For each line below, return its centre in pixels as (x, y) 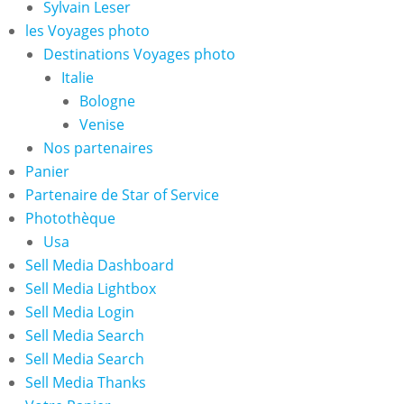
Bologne (108, 101)
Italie (78, 78)
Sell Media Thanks (86, 382)
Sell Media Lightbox (91, 289)
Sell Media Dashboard (100, 265)
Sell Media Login (80, 312)
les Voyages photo (88, 31)
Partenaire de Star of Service (123, 195)
